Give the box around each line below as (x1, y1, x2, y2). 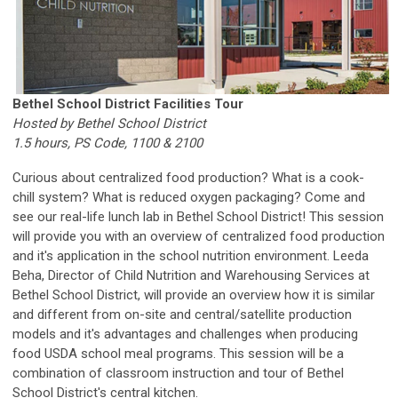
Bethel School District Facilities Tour (12, 96, 243, 113)
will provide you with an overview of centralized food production (12, 228, 385, 245)
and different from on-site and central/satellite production (12, 306, 352, 323)
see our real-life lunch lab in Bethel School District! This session (12, 209, 384, 226)
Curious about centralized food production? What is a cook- (12, 170, 364, 187)
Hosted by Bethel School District (12, 115, 206, 132)
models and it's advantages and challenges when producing (12, 326, 358, 343)
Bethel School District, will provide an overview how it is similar (12, 287, 375, 304)
